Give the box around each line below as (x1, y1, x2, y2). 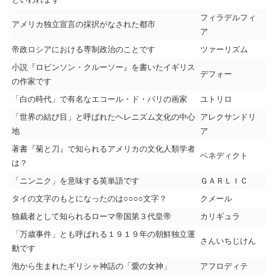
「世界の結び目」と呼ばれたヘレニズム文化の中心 (12, 112, 195, 122)
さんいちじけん (200, 236, 256, 246)
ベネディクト (200, 151, 248, 160)
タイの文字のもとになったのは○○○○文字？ (12, 194, 167, 203)
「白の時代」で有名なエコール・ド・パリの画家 (12, 95, 187, 104)
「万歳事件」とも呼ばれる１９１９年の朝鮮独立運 (12, 230, 195, 239)
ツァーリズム (200, 45, 248, 54)
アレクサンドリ (200, 112, 256, 122)
